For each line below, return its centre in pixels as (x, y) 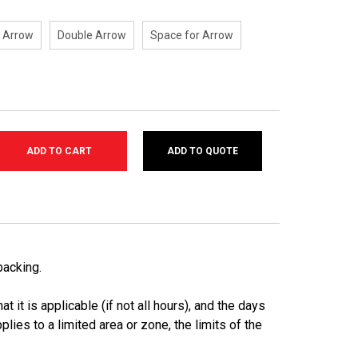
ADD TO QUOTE (203, 151)
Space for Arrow (192, 35)
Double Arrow (92, 35)
